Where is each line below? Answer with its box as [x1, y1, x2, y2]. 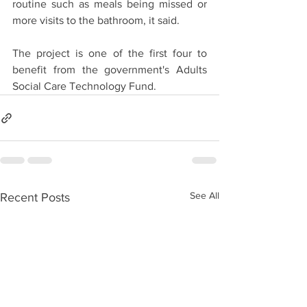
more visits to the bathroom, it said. [12, 14, 180, 26]
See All [190, 190, 219, 201]
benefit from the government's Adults [12, 64, 207, 75]
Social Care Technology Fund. [12, 80, 156, 92]
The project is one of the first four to [12, 47, 207, 59]
